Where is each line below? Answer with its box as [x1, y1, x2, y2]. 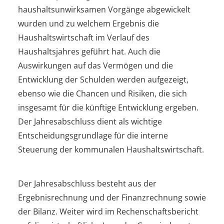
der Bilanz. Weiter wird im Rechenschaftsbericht [18, 205, 198, 217]
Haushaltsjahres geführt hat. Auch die [18, 45, 160, 57]
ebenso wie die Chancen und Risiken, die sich [18, 87, 187, 99]
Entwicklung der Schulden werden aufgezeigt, [18, 73, 188, 85]
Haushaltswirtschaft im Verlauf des [18, 31, 149, 43]
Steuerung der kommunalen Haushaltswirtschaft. [18, 143, 204, 155]
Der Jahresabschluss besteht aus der [18, 177, 156, 189]
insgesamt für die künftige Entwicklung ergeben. [18, 101, 198, 113]
